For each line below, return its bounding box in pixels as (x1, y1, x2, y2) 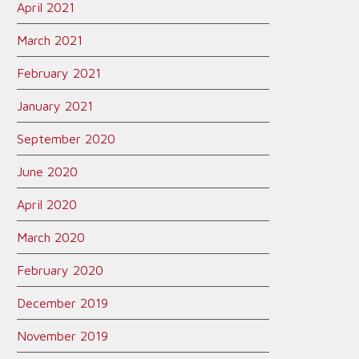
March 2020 (17, 230, 85, 244)
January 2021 (17, 99, 93, 113)
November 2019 (17, 329, 108, 343)
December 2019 (17, 296, 108, 310)
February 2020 (17, 263, 103, 277)
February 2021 (17, 66, 101, 80)
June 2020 (17, 164, 78, 179)
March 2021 (17, 33, 83, 47)
